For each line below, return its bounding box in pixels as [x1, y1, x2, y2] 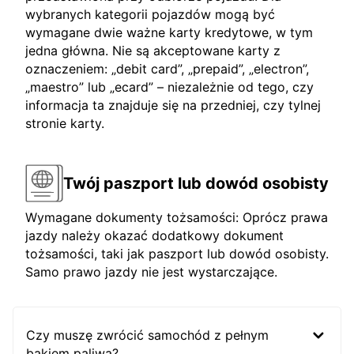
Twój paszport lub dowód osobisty [63, 173, 329, 193]
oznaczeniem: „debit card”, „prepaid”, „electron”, [25, 61, 309, 77]
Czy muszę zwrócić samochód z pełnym [26, 327, 269, 344]
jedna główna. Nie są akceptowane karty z [25, 43, 281, 59]
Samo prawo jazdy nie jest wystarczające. [25, 264, 277, 281]
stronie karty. [25, 115, 104, 132]
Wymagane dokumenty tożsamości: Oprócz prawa [25, 209, 328, 226]
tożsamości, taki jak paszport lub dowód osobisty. [25, 246, 329, 262]
